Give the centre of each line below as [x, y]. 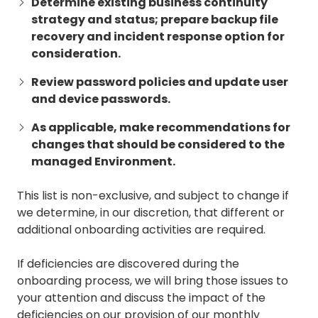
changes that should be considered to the [158, 145]
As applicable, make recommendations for [161, 128]
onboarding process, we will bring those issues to [153, 281]
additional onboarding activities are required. [141, 230]
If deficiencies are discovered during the [128, 264]
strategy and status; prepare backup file [155, 20]
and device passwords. [101, 99]
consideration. [76, 54]
